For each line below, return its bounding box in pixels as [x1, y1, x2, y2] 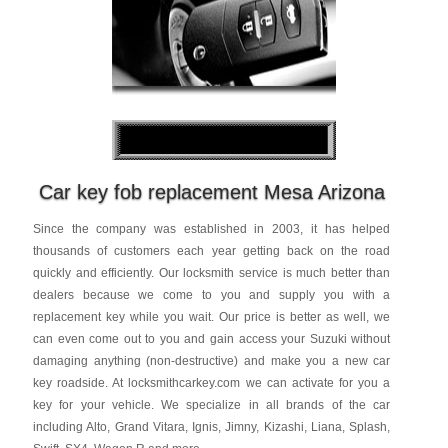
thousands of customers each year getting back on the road [32, 244, 391, 258]
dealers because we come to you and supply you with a [32, 288, 391, 302]
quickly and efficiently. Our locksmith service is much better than [32, 266, 391, 280]
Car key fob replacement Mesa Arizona [38, 181, 385, 203]
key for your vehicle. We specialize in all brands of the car [32, 398, 391, 412]
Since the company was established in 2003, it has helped [32, 222, 391, 236]
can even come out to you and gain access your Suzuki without [32, 332, 391, 346]
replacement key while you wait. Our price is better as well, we [32, 310, 391, 324]
